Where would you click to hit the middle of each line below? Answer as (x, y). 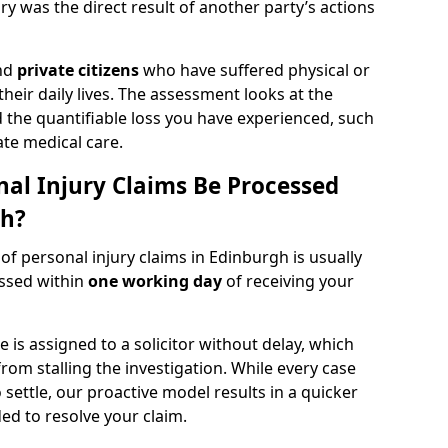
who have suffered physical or (254, 70)
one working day (155, 281)
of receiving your (288, 281)
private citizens (78, 70)
